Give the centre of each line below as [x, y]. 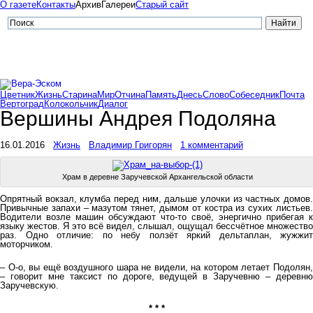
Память [161, 95]
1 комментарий [212, 145]
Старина [80, 95]
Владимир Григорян [130, 145]
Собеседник [254, 95]
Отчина [130, 95]
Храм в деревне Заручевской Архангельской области [157, 177]
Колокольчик [71, 104]
